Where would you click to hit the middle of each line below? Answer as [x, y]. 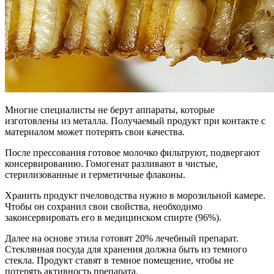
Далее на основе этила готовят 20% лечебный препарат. [122, 239]
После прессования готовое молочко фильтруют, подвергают [132, 153]
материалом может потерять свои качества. [95, 132]
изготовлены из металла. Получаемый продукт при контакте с [135, 121]
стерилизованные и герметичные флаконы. [95, 175]
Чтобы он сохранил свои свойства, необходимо [104, 207]
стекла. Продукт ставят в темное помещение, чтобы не [119, 261]
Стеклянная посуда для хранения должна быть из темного [126, 250]
